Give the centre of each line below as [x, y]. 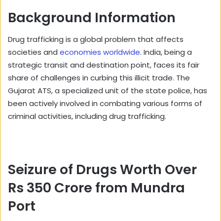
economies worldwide [100, 52]
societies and [34, 52]
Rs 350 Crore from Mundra [96, 188]
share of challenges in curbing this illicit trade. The [99, 78]
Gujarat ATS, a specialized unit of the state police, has [108, 91]
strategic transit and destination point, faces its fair [104, 65]
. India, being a [166, 52]
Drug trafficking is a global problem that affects [96, 39]
